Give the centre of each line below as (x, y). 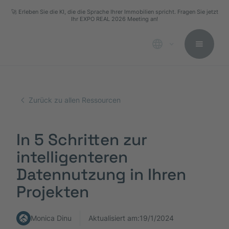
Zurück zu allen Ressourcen (75, 100)
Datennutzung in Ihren (101, 175)
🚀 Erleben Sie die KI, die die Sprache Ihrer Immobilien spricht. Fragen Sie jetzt (114, 12)
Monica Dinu (51, 218)
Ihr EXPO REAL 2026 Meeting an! (114, 19)
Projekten (53, 192)
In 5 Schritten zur (82, 140)
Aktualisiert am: (114, 218)
